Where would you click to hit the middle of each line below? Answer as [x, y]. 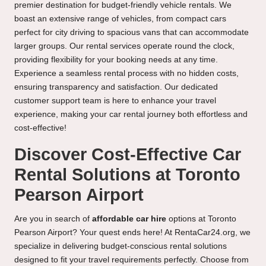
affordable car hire [129, 219]
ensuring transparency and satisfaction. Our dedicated [116, 87]
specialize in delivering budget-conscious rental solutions [121, 246]
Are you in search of [53, 219]
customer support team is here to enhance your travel [115, 101]
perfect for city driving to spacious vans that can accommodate [132, 33]
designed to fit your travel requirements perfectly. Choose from [132, 260]
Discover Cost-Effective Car [128, 155]
